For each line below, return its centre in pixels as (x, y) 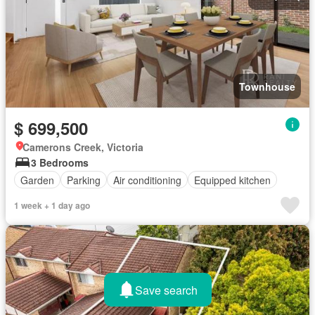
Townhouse (267, 86)
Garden (37, 180)
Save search (166, 290)
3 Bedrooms (60, 162)
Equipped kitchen (232, 180)
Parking (84, 180)
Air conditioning (147, 180)
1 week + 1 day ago (52, 205)
